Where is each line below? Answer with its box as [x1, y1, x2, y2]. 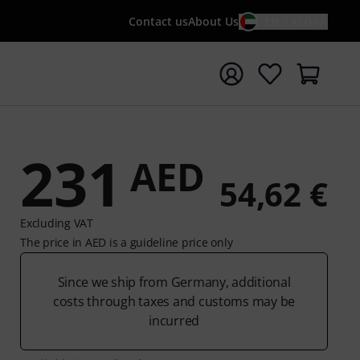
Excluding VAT [20, 215, 93, 231]
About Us [188, 14, 239, 29]
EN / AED [264, 14, 312, 29]
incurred [149, 312, 200, 329]
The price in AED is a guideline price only [20, 235, 233, 250]
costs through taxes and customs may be [53, 292, 296, 310]
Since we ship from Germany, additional [57, 273, 291, 291]
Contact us [129, 14, 188, 29]
